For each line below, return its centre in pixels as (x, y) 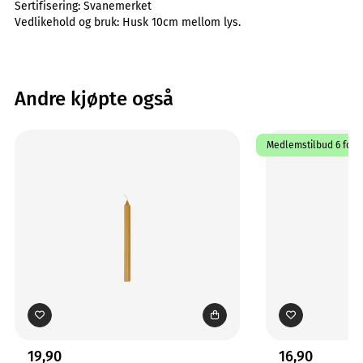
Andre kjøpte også (94, 99)
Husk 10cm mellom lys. (181, 22)
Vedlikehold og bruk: (68, 22)
